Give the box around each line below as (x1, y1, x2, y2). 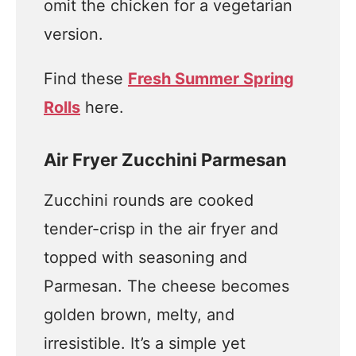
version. (44, 25, 103, 44)
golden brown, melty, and (44, 305, 234, 324)
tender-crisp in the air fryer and (44, 219, 278, 238)
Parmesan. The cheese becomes (44, 277, 289, 296)
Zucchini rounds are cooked (44, 191, 253, 210)
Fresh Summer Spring (128, 69, 294, 88)
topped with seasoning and (44, 248, 247, 267)
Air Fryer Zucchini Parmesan (44, 149, 287, 170)
